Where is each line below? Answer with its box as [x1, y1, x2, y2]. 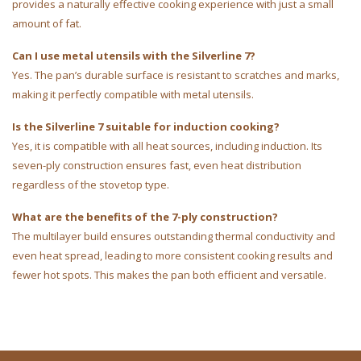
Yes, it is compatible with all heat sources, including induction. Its [12, 139, 322, 154]
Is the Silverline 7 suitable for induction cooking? [12, 119, 280, 135]
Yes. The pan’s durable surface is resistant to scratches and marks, [12, 68, 339, 83]
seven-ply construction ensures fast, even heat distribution [12, 158, 301, 173]
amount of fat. [12, 16, 81, 31]
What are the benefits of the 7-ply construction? [12, 210, 278, 225]
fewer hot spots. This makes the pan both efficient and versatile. [12, 268, 326, 283]
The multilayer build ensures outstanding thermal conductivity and [12, 229, 335, 244]
